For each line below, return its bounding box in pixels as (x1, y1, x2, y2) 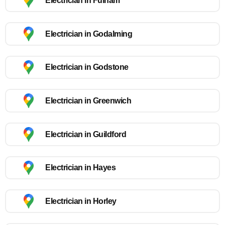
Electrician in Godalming (45, 29, 132, 38)
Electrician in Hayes (45, 163, 116, 172)
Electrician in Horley (45, 197, 117, 206)
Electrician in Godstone (45, 63, 129, 72)
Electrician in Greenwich (45, 96, 131, 105)
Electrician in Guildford (45, 130, 126, 139)
